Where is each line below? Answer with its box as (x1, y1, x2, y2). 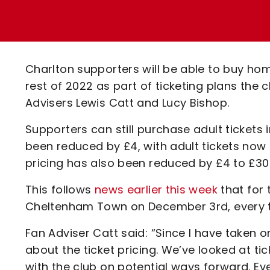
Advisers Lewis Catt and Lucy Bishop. (25, 95, 230, 110)
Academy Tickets (66, 51, 159, 64)
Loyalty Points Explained (66, 8, 196, 22)
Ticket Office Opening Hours (66, 30, 215, 43)
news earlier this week (94, 182, 218, 197)
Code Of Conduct (66, 72, 159, 86)
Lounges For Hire (66, 17, 153, 31)
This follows (25, 182, 95, 197)
